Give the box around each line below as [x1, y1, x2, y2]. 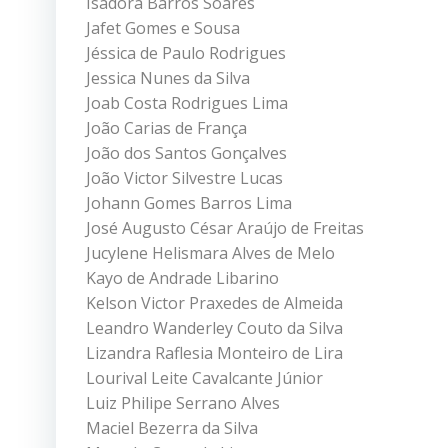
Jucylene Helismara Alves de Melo [86, 241, 335, 264]
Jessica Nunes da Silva [86, 66, 250, 89]
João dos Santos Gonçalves [86, 141, 287, 164]
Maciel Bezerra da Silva [86, 416, 258, 439]
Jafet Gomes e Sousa [86, 16, 240, 39]
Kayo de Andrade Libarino [86, 266, 279, 289]
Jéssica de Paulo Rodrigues [86, 41, 286, 64]
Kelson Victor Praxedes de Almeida [86, 291, 343, 314]
